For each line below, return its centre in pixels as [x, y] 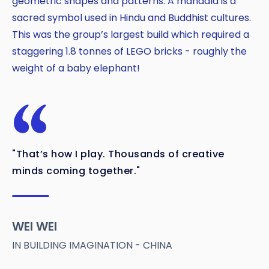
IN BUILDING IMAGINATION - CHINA [92, 246]
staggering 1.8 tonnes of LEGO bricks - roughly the [129, 52]
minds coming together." [76, 171]
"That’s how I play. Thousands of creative [118, 154]
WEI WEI [35, 227]
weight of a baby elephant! [76, 68]
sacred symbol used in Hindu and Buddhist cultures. [131, 18]
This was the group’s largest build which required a [131, 35]
